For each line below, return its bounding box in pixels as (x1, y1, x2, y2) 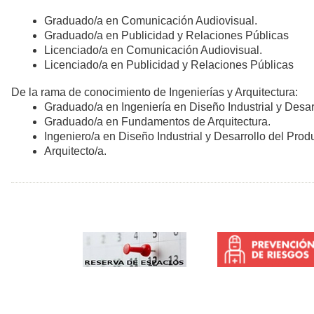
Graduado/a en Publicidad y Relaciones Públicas (44, 29, 289, 41)
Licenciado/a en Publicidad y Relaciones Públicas (44, 58, 294, 71)
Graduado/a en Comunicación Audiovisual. (44, 14, 257, 27)
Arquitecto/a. (44, 144, 107, 157)
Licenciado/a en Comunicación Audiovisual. (44, 43, 262, 56)
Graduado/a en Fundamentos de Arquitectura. (44, 115, 271, 128)
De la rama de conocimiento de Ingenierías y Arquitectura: (11, 86, 298, 98)
